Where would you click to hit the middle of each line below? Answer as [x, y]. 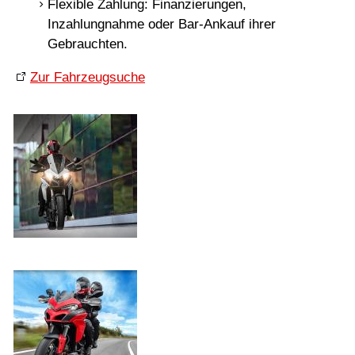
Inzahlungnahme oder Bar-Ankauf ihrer [161, 25]
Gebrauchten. [87, 44]
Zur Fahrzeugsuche [88, 78]
